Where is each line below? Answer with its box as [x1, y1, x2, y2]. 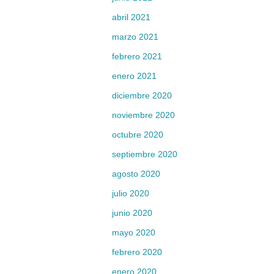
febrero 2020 [112, 247, 162, 257]
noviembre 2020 [112, 110, 175, 120]
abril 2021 [112, 12, 150, 22]
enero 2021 [112, 71, 157, 81]
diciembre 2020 [112, 91, 172, 100]
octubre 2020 [112, 130, 163, 139]
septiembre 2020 [112, 149, 177, 159]
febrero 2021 [112, 51, 162, 61]
